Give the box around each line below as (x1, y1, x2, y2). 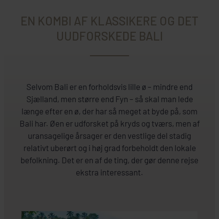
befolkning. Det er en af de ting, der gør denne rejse (21, 154, 198, 165)
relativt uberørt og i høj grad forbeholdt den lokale (23, 142, 196, 153)
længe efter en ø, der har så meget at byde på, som (22, 106, 197, 116)
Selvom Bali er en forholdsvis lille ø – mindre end (26, 81, 193, 91)
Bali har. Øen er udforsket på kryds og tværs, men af (19, 118, 200, 128)
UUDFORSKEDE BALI (56, 28, 163, 43)
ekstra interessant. (76, 167, 143, 177)
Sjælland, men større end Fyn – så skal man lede (26, 93, 193, 104)
